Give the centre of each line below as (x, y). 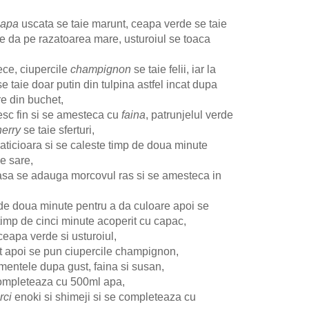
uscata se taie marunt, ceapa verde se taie (123, 24)
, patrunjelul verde (189, 115)
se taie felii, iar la (173, 70)
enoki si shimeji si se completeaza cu (104, 297)
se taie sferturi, (58, 130)
